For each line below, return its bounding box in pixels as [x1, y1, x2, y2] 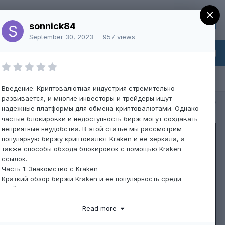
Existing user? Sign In [89, 16, 163, 25]
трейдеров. [2, 185, 38, 193]
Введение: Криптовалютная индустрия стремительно [2, 84, 175, 92]
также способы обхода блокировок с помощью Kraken [2, 145, 181, 153]
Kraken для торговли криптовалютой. [2, 205, 124, 213]
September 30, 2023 [29, 32, 93, 41]
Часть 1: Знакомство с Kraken [2, 165, 98, 173]
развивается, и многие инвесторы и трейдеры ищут [2, 94, 172, 102]
